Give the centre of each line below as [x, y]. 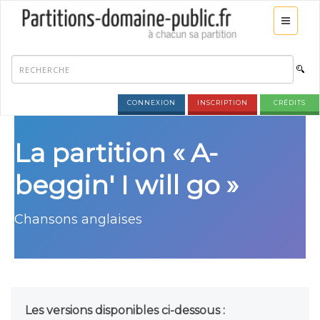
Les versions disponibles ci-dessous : [125, 310]
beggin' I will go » [126, 185]
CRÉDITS [290, 102]
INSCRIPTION [222, 102]
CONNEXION [151, 102]
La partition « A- [116, 153]
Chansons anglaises [78, 219]
